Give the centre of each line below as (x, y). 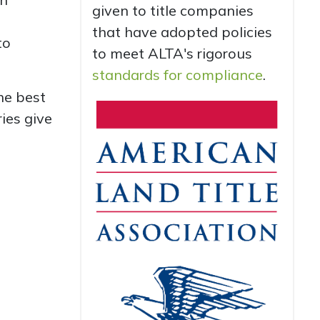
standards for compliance (177, 75)
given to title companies (172, 10)
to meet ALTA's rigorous (172, 53)
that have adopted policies (182, 32)
